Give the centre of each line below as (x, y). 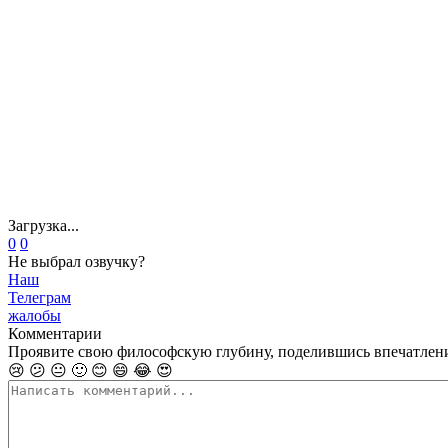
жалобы (34, 316)
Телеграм (39, 298)
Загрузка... (43, 226)
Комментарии (55, 334)
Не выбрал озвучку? (76, 262)
